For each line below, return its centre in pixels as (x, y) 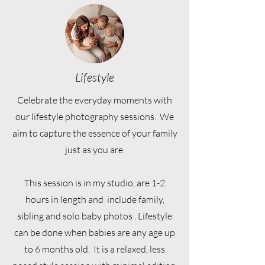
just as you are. (95, 150)
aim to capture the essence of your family (95, 133)
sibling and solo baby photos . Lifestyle (95, 216)
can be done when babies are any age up (95, 232)
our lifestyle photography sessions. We (95, 117)
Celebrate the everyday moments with (95, 100)
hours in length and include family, (95, 199)
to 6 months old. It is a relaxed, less (95, 249)
